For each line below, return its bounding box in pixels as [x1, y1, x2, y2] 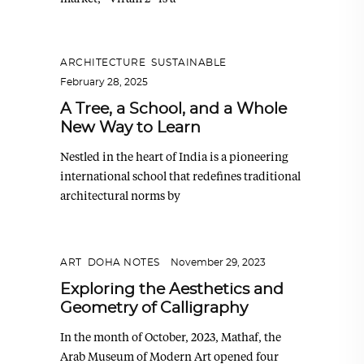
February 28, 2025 [60, 77, 148, 88]
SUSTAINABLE [151, 58, 227, 68]
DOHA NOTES [87, 258, 160, 268]
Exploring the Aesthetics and [60, 282, 284, 298]
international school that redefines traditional [60, 169, 301, 184]
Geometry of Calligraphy [60, 301, 248, 317]
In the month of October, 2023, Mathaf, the [60, 330, 281, 344]
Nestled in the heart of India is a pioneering [60, 149, 288, 164]
